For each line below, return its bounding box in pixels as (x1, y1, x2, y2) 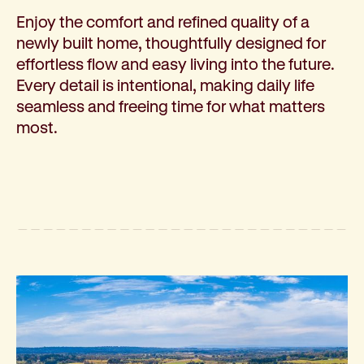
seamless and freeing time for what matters (16, 97, 325, 116)
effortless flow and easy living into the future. (16, 54, 335, 74)
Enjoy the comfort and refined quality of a (16, 12, 310, 32)
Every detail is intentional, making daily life (16, 76, 314, 95)
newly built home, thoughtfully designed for (16, 33, 326, 53)
